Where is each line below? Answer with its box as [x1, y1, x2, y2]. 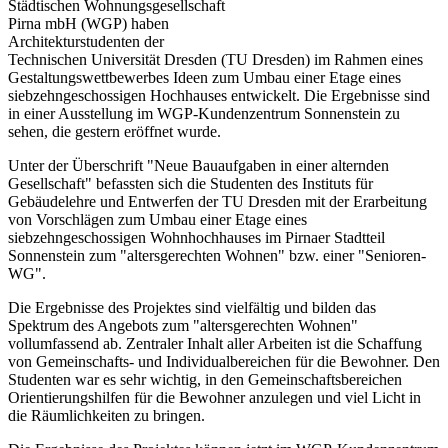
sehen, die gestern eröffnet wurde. [8, 122, 221, 140]
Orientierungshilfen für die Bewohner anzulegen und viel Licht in [8, 388, 421, 406]
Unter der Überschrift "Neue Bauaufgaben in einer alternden [8, 156, 389, 174]
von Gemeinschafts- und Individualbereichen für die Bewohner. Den [8, 352, 440, 370]
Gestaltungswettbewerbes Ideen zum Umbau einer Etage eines [8, 68, 401, 86]
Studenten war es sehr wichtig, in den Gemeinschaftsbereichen [8, 370, 402, 388]
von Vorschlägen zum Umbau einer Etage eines [8, 210, 307, 228]
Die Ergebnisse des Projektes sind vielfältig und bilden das [8, 298, 376, 316]
